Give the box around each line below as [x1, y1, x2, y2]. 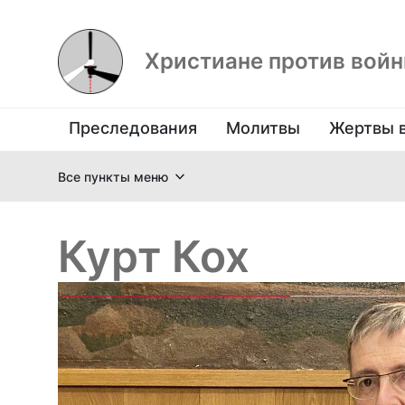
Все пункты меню [58, 168, 168, 184]
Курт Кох [58, 230, 250, 283]
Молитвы [226, 118, 300, 137]
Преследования [69, 118, 197, 137]
